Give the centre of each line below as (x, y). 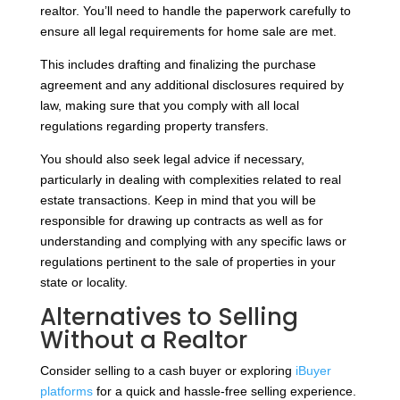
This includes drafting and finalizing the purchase (178, 65)
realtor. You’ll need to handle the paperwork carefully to (195, 11)
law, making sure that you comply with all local (169, 106)
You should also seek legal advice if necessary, (172, 159)
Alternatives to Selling (169, 317)
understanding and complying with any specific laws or (193, 242)
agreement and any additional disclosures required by (192, 85)
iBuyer (313, 371)
